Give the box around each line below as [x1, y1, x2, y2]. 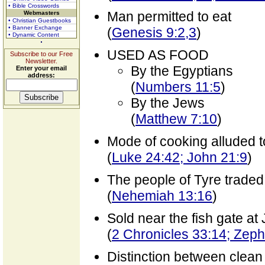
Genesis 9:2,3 [112, 25, 196, 40]
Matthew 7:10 [135, 111, 217, 127]
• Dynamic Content [8, 31, 59, 38]
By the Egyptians [131, 63, 233, 79]
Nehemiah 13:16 [112, 188, 212, 203]
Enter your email [16, 64, 67, 72]
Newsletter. [25, 57, 57, 64]
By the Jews [131, 95, 205, 111]
